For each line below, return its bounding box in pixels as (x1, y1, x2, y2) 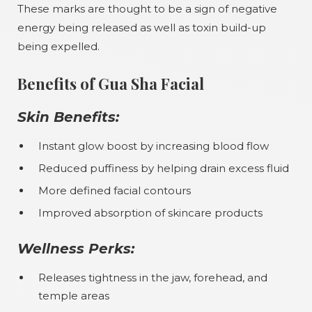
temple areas (38, 289, 109, 302)
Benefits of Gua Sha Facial (17, 73, 204, 94)
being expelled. (17, 40, 100, 53)
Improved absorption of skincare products (38, 206, 263, 219)
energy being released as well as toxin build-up (17, 21, 266, 34)
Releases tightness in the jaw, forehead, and (38, 271, 267, 284)
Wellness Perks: (17, 240, 134, 257)
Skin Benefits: (17, 109, 119, 125)
